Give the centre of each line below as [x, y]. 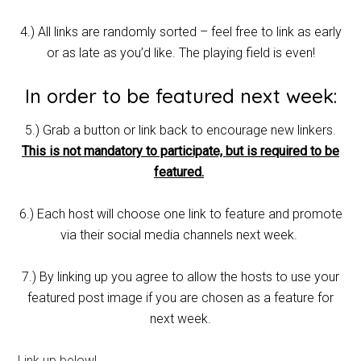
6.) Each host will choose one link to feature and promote [180, 214]
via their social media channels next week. [180, 235]
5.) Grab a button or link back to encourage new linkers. [180, 131]
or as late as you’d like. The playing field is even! [180, 53]
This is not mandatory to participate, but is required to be [180, 151]
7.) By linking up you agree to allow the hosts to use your [180, 277]
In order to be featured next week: [180, 96]
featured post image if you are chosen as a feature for [180, 298]
